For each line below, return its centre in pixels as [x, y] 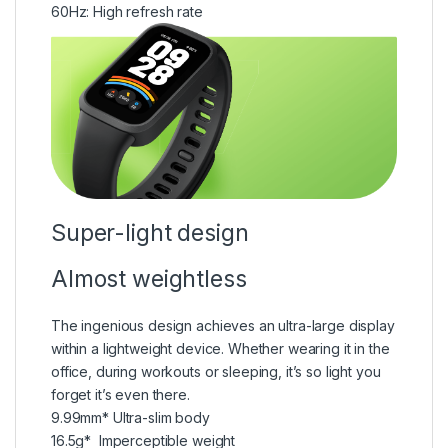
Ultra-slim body [161, 417]
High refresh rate [148, 11]
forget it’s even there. [120, 394]
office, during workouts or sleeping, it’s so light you [216, 371]
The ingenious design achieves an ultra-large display [223, 325]
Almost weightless [149, 278]
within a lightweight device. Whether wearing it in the [220, 348]
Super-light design [150, 232]
